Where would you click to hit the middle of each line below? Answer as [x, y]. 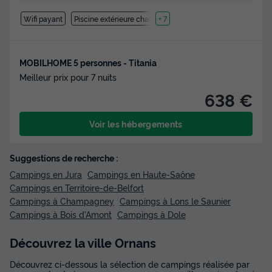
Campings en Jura [46, 174]
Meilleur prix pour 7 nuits [68, 76]
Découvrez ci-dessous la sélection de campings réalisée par [130, 263]
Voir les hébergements [136, 123]
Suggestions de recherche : [64, 157]
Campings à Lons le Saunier [175, 200]
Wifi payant [43, 18]
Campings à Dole [151, 214]
